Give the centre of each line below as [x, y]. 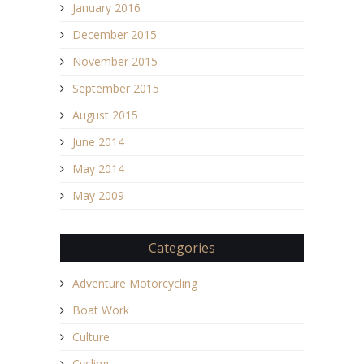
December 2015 [115, 34]
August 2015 [105, 115]
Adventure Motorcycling [135, 283]
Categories [182, 247]
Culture [91, 336]
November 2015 [115, 61]
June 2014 [98, 141]
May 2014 [98, 168]
